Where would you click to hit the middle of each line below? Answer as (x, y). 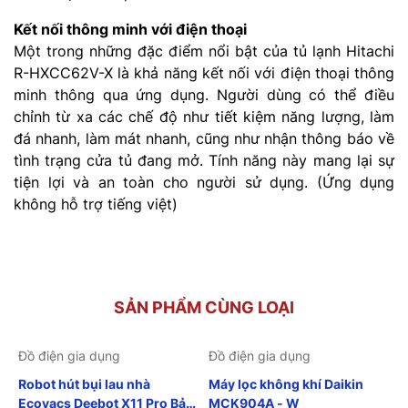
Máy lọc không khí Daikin (286, 383)
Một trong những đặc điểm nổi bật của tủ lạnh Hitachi (204, 51)
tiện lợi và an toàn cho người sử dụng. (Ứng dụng (204, 182)
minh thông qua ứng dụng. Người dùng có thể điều (204, 94)
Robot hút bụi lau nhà (84, 383)
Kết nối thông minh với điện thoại (130, 29)
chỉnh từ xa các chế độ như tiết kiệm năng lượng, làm (204, 116)
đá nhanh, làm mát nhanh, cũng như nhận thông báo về (204, 138)
